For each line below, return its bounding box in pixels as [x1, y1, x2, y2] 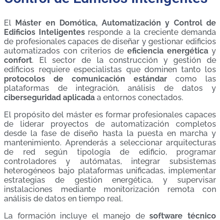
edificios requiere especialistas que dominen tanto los [4, 65, 216, 75]
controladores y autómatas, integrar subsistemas [4, 157, 216, 166]
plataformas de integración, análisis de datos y [4, 83, 216, 93]
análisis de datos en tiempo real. [4, 194, 123, 204]
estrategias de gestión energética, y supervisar [4, 175, 216, 185]
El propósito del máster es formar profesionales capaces [4, 110, 216, 120]
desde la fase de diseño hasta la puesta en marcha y [4, 129, 216, 138]
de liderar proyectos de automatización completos [4, 119, 216, 129]
